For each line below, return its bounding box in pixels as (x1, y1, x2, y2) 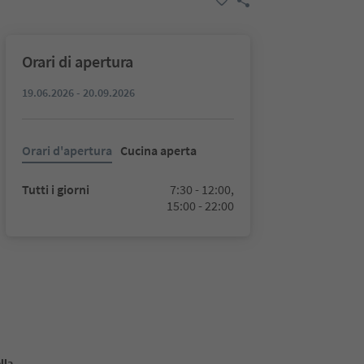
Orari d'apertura (21, 142, 112, 158)
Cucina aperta (119, 142, 197, 158)
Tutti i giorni (21, 181, 89, 197)
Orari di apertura (21, 51, 133, 71)
